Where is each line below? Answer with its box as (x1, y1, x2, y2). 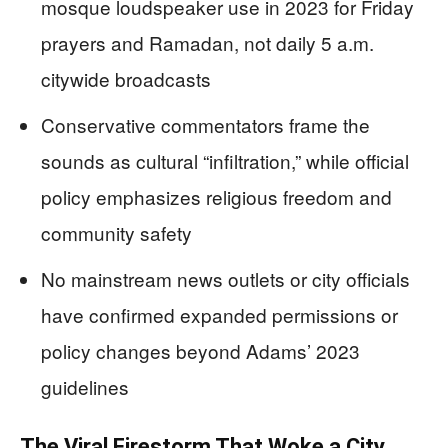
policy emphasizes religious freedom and (41, 182, 392, 210)
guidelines (41, 372, 129, 400)
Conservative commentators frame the (41, 110, 370, 138)
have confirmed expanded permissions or (41, 300, 398, 328)
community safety (41, 218, 192, 246)
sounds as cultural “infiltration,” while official (41, 146, 409, 174)
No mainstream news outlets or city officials (41, 264, 410, 292)
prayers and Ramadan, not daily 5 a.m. (41, 28, 374, 56)
